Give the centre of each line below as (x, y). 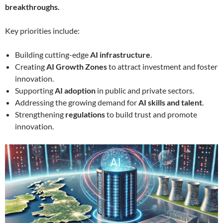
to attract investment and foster (162, 67)
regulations (85, 114)
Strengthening (40, 114)
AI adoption (75, 91)
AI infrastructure (120, 55)
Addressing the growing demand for (77, 103)
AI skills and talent (170, 103)
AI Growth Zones (77, 67)
